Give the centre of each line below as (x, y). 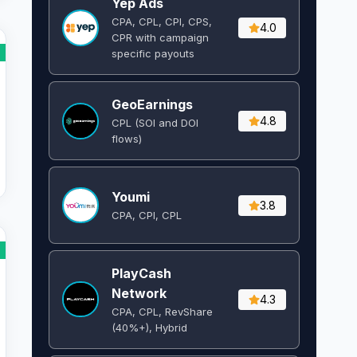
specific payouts (153, 54)
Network (139, 293)
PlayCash (141, 273)
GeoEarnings (152, 105)
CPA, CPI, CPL (146, 216)
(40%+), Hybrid (149, 327)
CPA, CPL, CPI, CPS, (161, 22)
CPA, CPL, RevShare (162, 311)
